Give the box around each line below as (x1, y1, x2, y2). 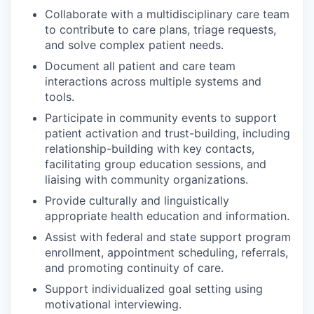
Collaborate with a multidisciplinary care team (45, 7, 289, 21)
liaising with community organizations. (45, 172, 248, 186)
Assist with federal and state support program (45, 230, 291, 244)
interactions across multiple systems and (45, 74, 261, 88)
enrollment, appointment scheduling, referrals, (45, 245, 288, 259)
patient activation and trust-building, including (45, 126, 290, 140)
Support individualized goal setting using (45, 282, 263, 296)
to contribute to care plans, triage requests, (45, 22, 276, 36)
